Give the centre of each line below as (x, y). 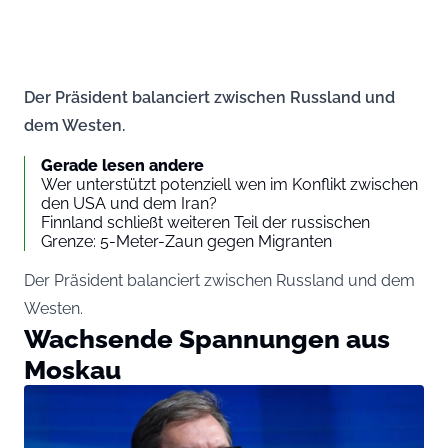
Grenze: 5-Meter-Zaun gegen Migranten (186, 241)
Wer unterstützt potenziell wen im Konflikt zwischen (229, 184)
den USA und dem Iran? (129, 203)
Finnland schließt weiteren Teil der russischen (205, 222)
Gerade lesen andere (122, 165)
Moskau (72, 369)
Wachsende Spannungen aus (207, 338)
